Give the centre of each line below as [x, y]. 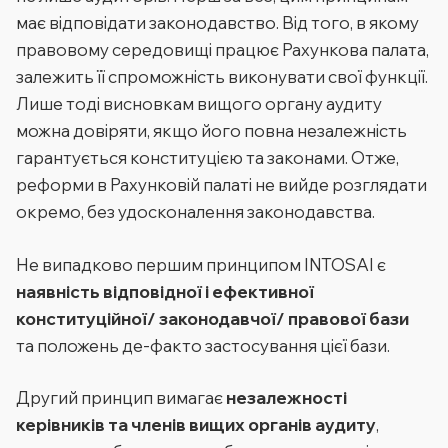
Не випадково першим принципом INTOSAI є [201, 264]
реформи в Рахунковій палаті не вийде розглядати [221, 184]
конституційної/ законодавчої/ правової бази [212, 318]
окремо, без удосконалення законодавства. [195, 211]
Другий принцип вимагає [121, 397]
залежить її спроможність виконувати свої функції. [222, 76]
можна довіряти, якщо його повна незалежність [211, 130]
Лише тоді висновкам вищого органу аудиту [199, 103]
